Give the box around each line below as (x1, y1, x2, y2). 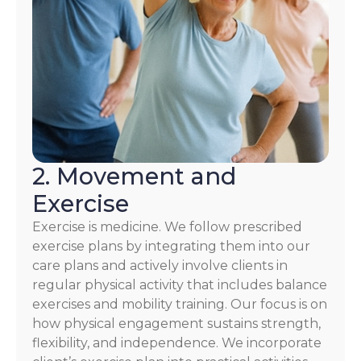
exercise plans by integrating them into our (32, 238, 310, 254)
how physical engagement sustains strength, (32, 315, 321, 331)
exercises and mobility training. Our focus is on (32, 296, 327, 312)
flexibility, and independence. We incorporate (32, 334, 322, 351)
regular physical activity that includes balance (32, 276, 327, 293)
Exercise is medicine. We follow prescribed (32, 218, 302, 234)
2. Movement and (32, 161, 236, 190)
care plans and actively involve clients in (32, 257, 288, 273)
